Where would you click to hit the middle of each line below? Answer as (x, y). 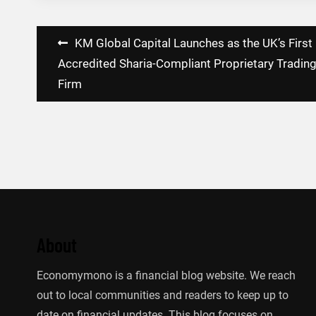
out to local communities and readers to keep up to (163, 296)
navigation (73, 67)
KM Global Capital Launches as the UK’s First (194, 43)
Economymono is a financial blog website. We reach (166, 276)
